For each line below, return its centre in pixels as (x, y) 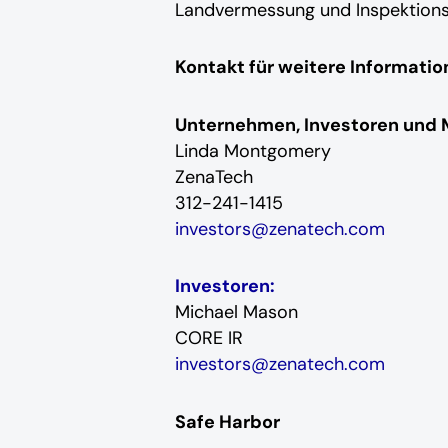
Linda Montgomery (252, 150)
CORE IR (208, 338)
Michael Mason (236, 312)
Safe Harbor (227, 421)
